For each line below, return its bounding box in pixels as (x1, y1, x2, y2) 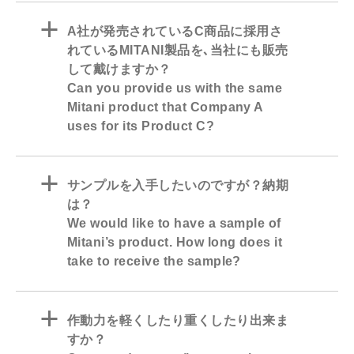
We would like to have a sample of (67, 217, 281, 231)
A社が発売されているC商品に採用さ (67, 24, 283, 39)
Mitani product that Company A (67, 100, 263, 115)
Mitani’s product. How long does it (67, 235, 283, 250)
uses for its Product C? (67, 119, 215, 134)
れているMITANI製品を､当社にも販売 (67, 43, 288, 58)
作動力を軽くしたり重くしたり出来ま (67, 314, 289, 328)
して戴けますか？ (67, 62, 171, 77)
